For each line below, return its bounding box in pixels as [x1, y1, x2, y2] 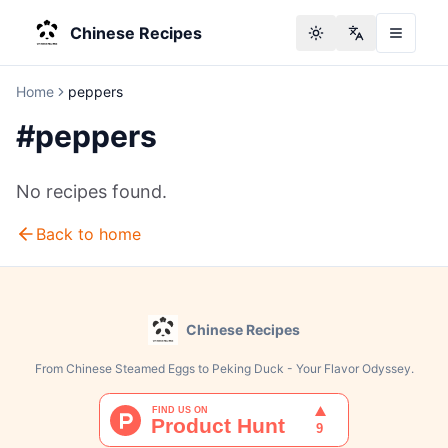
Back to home [36, 224, 141, 244]
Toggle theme [314, 32, 405, 49]
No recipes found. [16, 181, 167, 202]
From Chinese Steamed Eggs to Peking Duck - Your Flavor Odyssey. [34, 361, 414, 376]
